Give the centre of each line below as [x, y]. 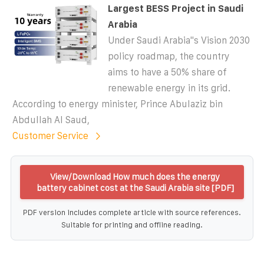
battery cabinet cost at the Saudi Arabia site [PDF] [135, 187]
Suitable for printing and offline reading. [132, 225]
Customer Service [50, 136]
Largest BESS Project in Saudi [176, 8]
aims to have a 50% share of [168, 72]
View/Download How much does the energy [135, 176]
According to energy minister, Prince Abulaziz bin [118, 104]
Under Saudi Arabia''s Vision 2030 [179, 40]
